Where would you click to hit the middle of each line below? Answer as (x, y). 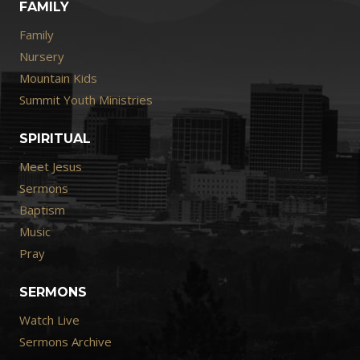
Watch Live (49, 319)
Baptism (42, 209)
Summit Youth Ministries (86, 99)
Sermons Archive (65, 341)
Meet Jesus (51, 166)
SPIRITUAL (55, 139)
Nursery (42, 56)
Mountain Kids (58, 78)
